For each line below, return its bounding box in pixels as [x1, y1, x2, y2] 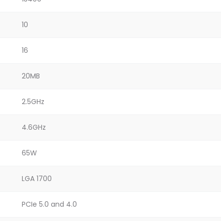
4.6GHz [22, 122, 46, 132]
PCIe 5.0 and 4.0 [22, 199, 77, 209]
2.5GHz [22, 97, 44, 107]
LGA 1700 [22, 174, 52, 184]
